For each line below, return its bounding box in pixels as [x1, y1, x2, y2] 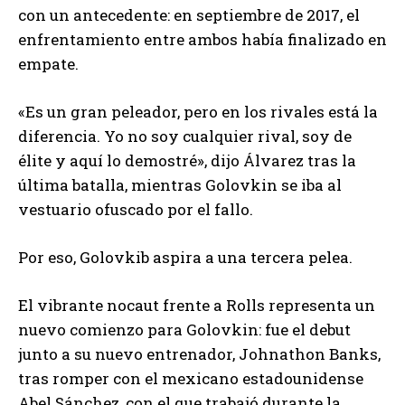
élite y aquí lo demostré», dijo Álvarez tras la [18, 150, 356, 172]
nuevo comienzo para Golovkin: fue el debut [18, 319, 351, 341]
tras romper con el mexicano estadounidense [18, 368, 363, 390]
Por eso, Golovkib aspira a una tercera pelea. [18, 247, 353, 268]
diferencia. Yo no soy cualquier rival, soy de [18, 126, 352, 147]
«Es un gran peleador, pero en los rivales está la [18, 101, 378, 123]
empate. [18, 53, 79, 75]
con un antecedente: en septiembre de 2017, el [18, 5, 360, 26]
